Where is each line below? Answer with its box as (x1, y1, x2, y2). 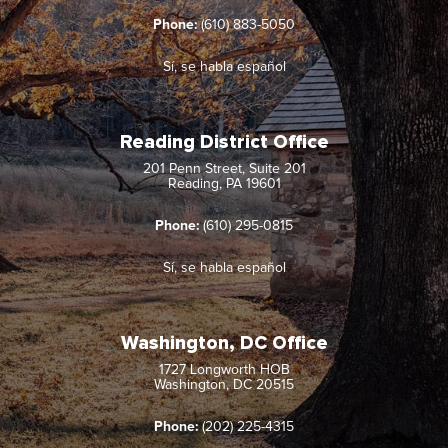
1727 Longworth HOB (158, 362, 290, 377)
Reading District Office (119, 131, 329, 155)
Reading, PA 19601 (167, 176, 281, 191)
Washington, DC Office (120, 332, 328, 356)
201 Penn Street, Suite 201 (142, 161, 306, 176)
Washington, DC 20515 (154, 377, 294, 392)
